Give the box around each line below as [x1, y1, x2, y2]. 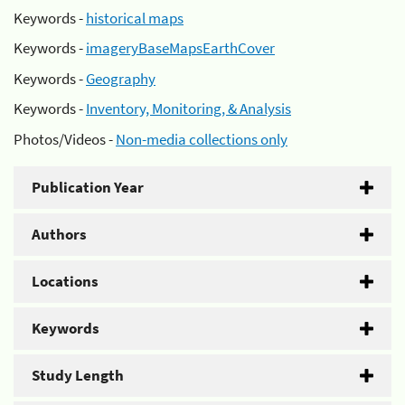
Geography [86, 68, 155, 89]
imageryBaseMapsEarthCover [86, 38, 275, 58]
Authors [32, 223, 87, 244]
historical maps [86, 7, 184, 28]
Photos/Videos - [14, 128, 116, 149]
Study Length [32, 364, 124, 385]
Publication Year [32, 176, 144, 197]
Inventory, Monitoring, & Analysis [86, 99, 291, 118]
